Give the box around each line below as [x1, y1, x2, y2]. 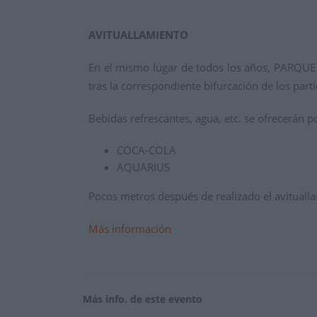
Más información [88, 221, 171, 236]
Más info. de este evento [83, 292, 202, 306]
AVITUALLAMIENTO [88, 28, 188, 42]
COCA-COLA [117, 143, 176, 158]
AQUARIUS [117, 160, 170, 175]
